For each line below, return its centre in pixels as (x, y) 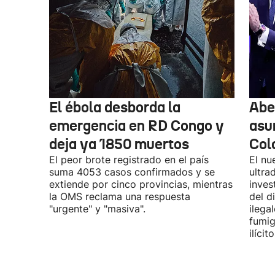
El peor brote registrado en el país (129, 160)
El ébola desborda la (115, 107)
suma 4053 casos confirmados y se (132, 172)
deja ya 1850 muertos (119, 144)
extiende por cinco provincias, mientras (141, 184)
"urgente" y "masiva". (97, 209)
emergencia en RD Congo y (137, 126)
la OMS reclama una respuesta (120, 196)
